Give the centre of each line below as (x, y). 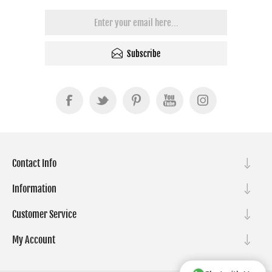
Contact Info (34, 163)
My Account (34, 240)
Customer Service (44, 214)
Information (34, 189)
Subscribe (144, 53)
